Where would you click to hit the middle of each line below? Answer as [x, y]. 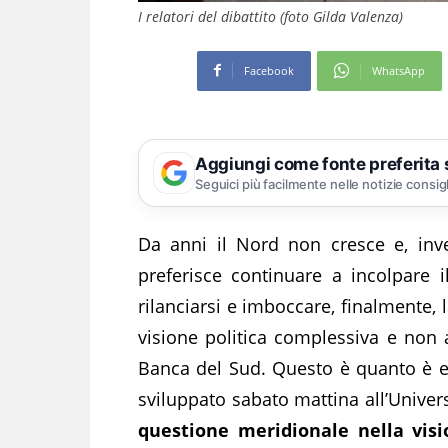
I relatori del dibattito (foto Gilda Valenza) [270, 16]
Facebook [268, 70]
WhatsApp [398, 70]
